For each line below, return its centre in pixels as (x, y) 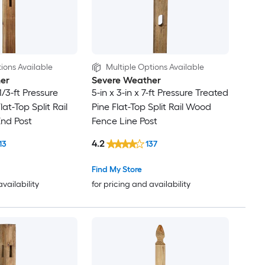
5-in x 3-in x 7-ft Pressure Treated (160, 93)
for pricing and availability (141, 184)
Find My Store (117, 169)
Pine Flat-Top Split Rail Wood (151, 107)
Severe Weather (126, 80)
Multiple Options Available (155, 67)
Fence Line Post (124, 121)
